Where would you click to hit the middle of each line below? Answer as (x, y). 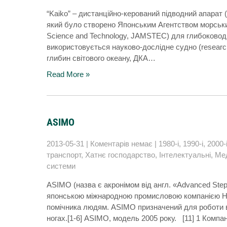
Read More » (68, 74)
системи (61, 166)
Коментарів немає (121, 144)
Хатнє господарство (120, 155)
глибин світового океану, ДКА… (101, 58)
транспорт (64, 155)
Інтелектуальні (185, 155)
